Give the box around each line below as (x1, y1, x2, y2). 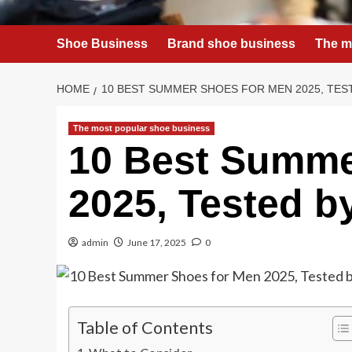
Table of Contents (77, 317, 213, 339)
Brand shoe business (167, 37, 295, 50)
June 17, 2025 (127, 236, 186, 248)
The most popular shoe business (73, 123, 210, 133)
